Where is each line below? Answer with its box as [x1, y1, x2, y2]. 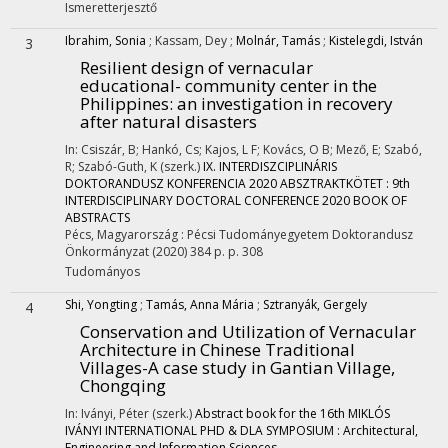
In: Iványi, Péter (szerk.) [65, 405, 195, 422]
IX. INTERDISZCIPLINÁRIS [203, 158, 337, 175]
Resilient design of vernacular [80, 56, 313, 79]
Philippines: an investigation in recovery [80, 92, 393, 115]
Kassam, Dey [155, 32, 230, 49]
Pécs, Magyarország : [65, 226, 187, 243]
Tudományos [65, 263, 140, 280]
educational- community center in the [80, 74, 377, 97]
